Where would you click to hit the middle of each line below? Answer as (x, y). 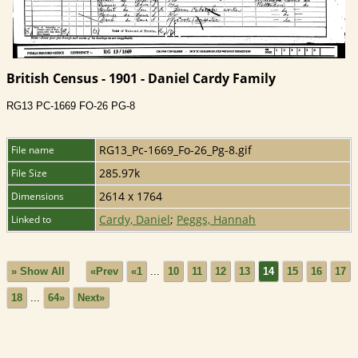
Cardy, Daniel (135, 219)
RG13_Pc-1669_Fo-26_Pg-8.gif (175, 149)
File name (33, 149)
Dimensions (38, 196)
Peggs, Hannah (216, 219)
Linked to (31, 219)
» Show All (38, 272)
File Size (29, 173)
